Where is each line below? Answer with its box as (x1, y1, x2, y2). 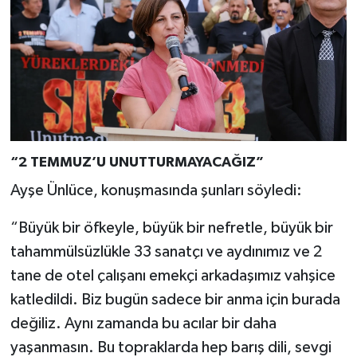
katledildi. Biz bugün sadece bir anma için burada (10, 291, 340, 308)
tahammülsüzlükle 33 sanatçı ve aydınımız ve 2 (10, 243, 322, 260)
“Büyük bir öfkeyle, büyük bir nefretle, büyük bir (10, 219, 333, 236)
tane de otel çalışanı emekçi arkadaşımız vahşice (10, 267, 335, 284)
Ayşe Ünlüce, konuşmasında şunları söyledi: (10, 182, 302, 198)
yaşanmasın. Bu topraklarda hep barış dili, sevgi (10, 339, 331, 355)
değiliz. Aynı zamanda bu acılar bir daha (10, 315, 277, 331)
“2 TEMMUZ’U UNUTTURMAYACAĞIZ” (10, 155, 264, 171)
